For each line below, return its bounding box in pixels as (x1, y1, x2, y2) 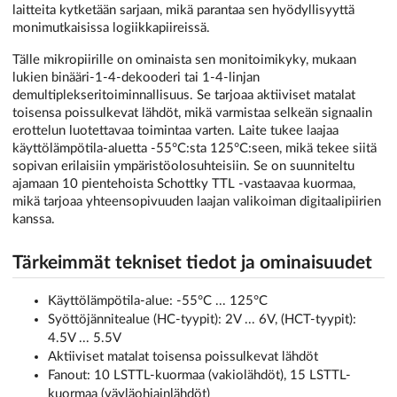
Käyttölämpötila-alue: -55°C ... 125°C (48, 293, 268, 307)
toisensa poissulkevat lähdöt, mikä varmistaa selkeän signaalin (12, 105, 372, 120)
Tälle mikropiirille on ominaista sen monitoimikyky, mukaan (12, 52, 356, 66)
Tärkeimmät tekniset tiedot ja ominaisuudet (12, 253, 372, 272)
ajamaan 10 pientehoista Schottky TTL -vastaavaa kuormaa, (12, 176, 355, 191)
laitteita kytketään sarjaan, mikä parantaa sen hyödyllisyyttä (12, 4, 354, 18)
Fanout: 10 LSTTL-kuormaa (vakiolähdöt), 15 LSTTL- (48, 368, 351, 382)
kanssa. (12, 212, 55, 226)
